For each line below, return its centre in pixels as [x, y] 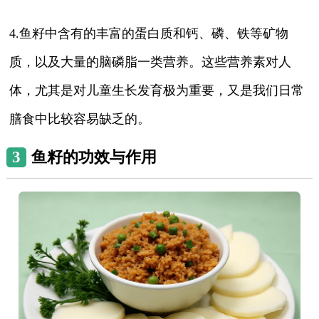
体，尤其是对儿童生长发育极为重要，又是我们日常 [157, 91]
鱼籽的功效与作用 [94, 157]
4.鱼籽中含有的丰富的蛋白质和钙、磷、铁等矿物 [149, 34]
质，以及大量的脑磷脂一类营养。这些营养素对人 [151, 62]
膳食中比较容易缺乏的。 [80, 119]
